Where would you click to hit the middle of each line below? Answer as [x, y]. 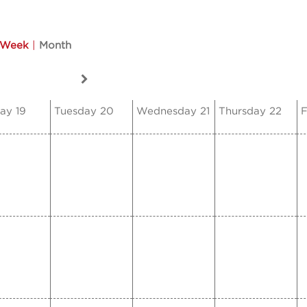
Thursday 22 [250, 112]
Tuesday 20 [84, 112]
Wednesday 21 [173, 112]
